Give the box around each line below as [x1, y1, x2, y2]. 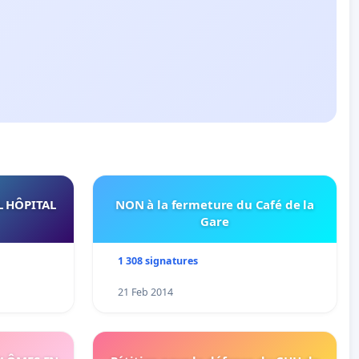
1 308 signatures [117, 254, 198, 268]
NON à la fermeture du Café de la [115, 196, 315, 213]
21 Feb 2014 [117, 285, 173, 300]
